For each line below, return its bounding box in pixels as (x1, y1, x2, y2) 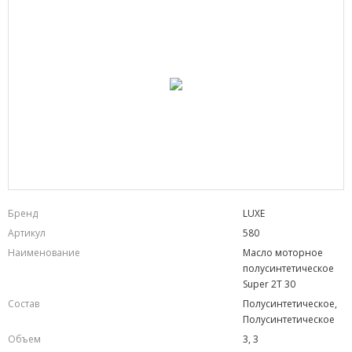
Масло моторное (243, 246, 323, 259)
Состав (8, 297, 39, 310)
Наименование (8, 246, 80, 259)
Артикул (8, 226, 46, 240)
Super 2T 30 (243, 277, 295, 291)
